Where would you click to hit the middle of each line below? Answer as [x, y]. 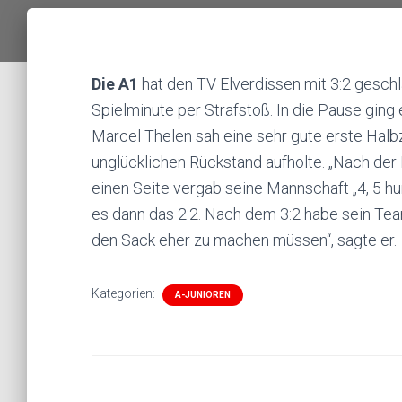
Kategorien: [125, 293]
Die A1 [117, 84]
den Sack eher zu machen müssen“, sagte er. [244, 240]
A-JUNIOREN [203, 295]
